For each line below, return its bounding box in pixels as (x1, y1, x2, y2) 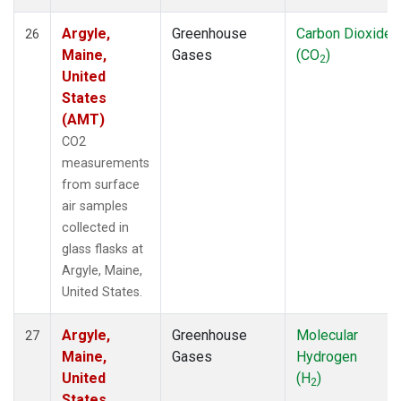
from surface (62, 176, 140, 192)
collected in (62, 219, 129, 235)
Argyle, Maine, (62, 262, 142, 278)
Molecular (296, 326, 358, 344)
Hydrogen (296, 347, 357, 365)
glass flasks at (62, 241, 143, 257)
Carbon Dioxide (296, 24, 392, 42)
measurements (62, 155, 149, 171)
